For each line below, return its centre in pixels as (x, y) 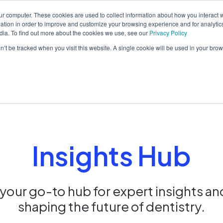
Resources (104, 42)
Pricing (71, 42)
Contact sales (157, 42)
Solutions (35, 42)
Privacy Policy (168, 33)
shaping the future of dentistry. (111, 206)
